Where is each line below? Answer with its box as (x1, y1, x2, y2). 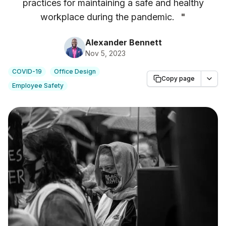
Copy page (161, 75, 195, 82)
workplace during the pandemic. (40, 12, 175, 22)
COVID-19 (12, 68, 42, 75)
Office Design (54, 68, 96, 75)
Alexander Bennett (85, 37, 162, 47)
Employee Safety (12, 82, 64, 89)
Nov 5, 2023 (85, 49, 126, 58)
